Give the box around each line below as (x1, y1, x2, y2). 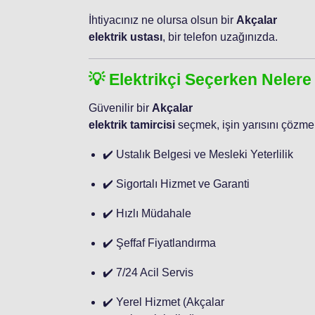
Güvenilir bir (89, 101, 152, 114)
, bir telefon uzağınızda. (162, 30, 278, 43)
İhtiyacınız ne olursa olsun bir (89, 13, 236, 26)
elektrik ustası (89, 30, 162, 43)
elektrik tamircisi (89, 118, 175, 131)
